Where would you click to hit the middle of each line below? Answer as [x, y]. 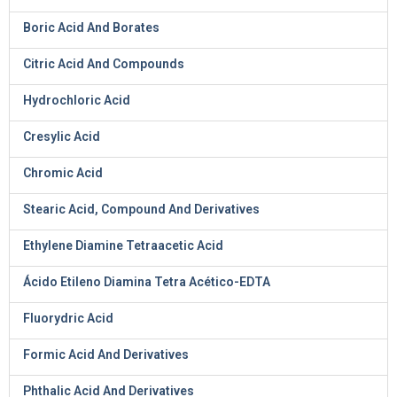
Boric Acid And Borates [91, 27]
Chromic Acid [63, 173]
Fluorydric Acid [68, 318]
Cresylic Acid [62, 136]
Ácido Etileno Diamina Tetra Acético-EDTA [147, 282]
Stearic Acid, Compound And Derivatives [141, 209]
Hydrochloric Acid [77, 100]
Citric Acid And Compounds [104, 64]
